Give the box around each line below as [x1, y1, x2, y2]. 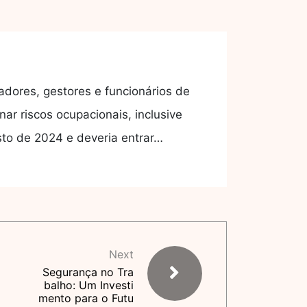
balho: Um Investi [44, 278, 134, 292]
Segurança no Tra [42, 265, 134, 279]
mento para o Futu [38, 291, 134, 305]
